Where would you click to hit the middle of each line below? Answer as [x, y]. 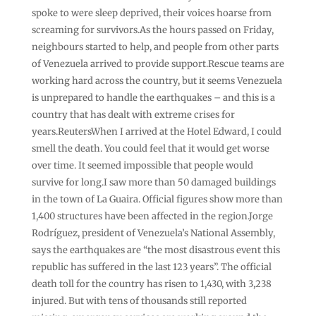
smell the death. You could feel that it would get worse [150, 148]
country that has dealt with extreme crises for [133, 114]
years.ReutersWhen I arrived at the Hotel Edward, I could [156, 131]
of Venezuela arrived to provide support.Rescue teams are [158, 63]
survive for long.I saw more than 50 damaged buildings [153, 182]
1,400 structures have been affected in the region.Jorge [152, 216]
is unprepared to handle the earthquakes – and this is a [153, 97]
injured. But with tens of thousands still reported [139, 300]
